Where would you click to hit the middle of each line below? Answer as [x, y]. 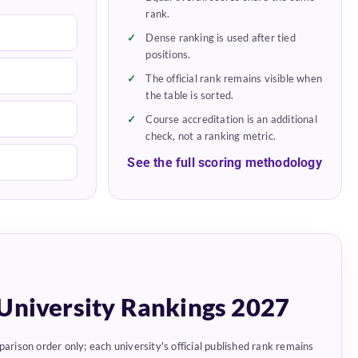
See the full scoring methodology [225, 163]
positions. [168, 55]
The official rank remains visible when [234, 79]
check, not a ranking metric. [211, 136]
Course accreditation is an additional [231, 119]
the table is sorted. [190, 95]
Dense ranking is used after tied [221, 38]
